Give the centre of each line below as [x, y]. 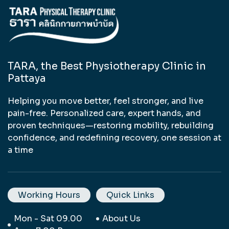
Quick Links [131, 195]
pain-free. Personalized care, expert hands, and [104, 113]
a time [20, 150]
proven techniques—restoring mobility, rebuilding [111, 126]
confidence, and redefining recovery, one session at [114, 138]
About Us [122, 219]
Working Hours [49, 195]
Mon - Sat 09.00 [48, 219]
